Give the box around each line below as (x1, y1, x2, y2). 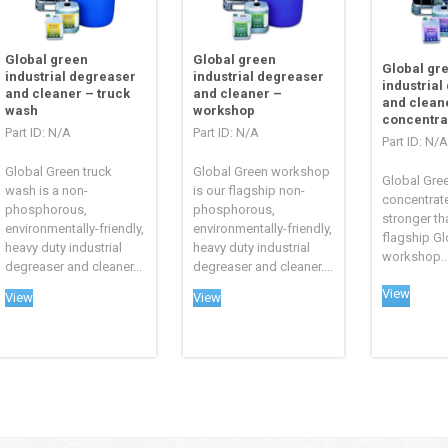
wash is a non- (5, 183, 88, 199)
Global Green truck (5, 164, 112, 180)
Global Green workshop (193, 164, 331, 180)
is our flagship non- (193, 183, 306, 199)
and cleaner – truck (5, 86, 130, 102)
